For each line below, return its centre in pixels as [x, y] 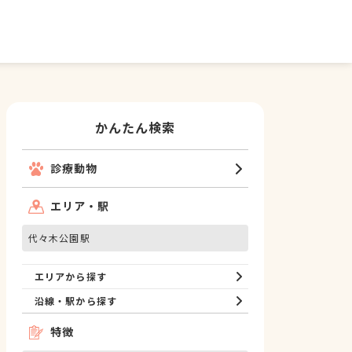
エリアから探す [71, 276]
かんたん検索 [135, 127]
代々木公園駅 [59, 238]
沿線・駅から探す [76, 301]
